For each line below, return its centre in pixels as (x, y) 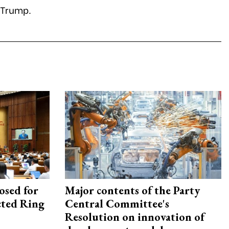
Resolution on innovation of (135, 217)
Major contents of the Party (132, 191)
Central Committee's (117, 204)
